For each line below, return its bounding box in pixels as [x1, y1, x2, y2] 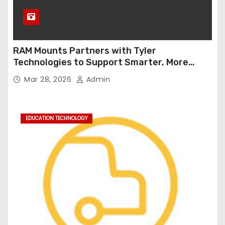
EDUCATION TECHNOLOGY [26, 115, 87, 123]
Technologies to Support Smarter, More [13, 57, 188, 68]
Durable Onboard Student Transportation [13, 68, 197, 80]
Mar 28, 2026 [24, 74, 74, 85]
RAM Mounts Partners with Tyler [13, 45, 156, 57]
